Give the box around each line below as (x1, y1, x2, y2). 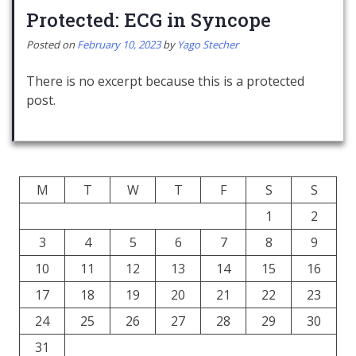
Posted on (26, 37, 77, 52)
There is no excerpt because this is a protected (26, 72, 304, 90)
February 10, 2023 (77, 37, 161, 52)
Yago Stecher (177, 37, 238, 52)
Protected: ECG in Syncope (26, 6, 271, 33)
